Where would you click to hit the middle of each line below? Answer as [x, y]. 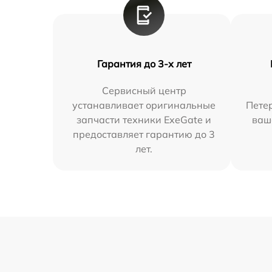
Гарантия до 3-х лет [144, 64]
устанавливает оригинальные [144, 105]
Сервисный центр [144, 91]
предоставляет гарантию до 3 [144, 134]
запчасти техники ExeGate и [144, 120]
